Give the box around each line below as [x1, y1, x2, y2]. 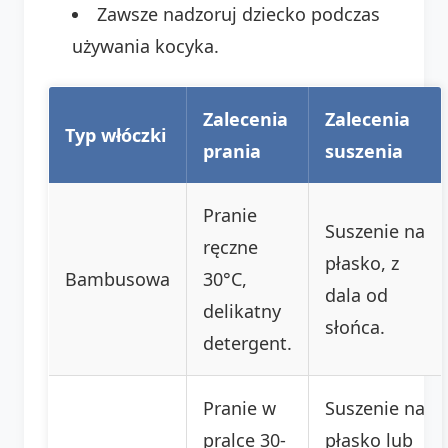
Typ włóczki [65, 122, 166, 147]
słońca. [325, 314, 385, 339]
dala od [325, 282, 388, 307]
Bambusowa [65, 266, 170, 291]
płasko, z [325, 250, 399, 275]
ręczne [203, 234, 258, 259]
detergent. [203, 330, 292, 355]
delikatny [203, 298, 281, 323]
